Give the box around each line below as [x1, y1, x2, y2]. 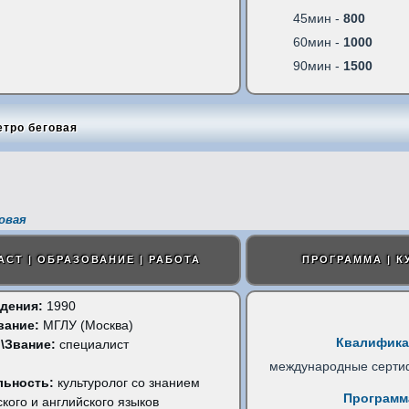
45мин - [292, 11, 343, 26]
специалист [55, 337, 129, 351]
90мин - [292, 58, 343, 73]
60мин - [292, 35, 343, 49]
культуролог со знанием [53, 375, 200, 390]
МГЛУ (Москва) [38, 318, 133, 332]
